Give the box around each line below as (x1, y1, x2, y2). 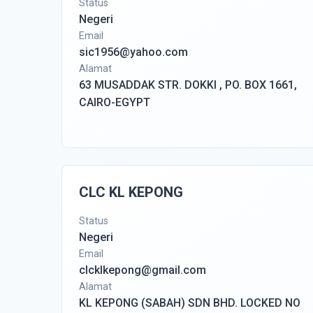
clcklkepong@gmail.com (79, 263, 206, 277)
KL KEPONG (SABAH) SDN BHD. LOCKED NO (79, 296, 300, 310)
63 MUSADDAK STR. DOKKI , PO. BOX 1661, (79, 78, 297, 92)
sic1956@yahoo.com (79, 45, 188, 59)
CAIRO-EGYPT (79, 96, 150, 109)
